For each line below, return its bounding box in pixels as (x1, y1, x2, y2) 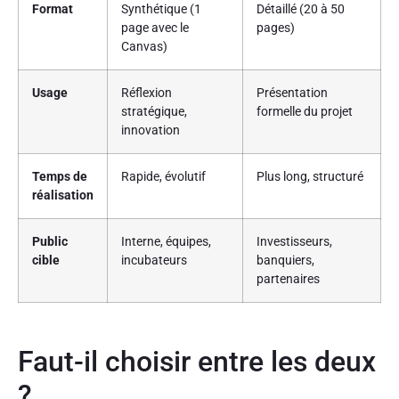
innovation (121, 123, 180, 139)
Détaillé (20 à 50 (256, 2, 345, 18)
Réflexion (121, 85, 172, 102)
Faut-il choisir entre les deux (18, 345, 376, 379)
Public (32, 234, 68, 250)
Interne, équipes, (121, 234, 211, 250)
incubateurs (121, 253, 187, 269)
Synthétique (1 (121, 2, 201, 18)
